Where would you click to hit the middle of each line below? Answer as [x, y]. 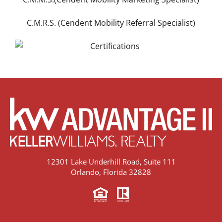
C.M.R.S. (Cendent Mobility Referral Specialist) [111, 23]
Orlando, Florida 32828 [111, 172]
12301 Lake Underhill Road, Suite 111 [111, 161]
